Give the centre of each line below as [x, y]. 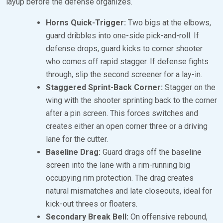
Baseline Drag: [73, 152]
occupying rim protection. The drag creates [120, 178]
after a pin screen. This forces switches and [122, 113]
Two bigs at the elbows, [168, 22]
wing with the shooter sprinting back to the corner [131, 100]
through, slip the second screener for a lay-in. [124, 74]
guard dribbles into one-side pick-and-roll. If [122, 35]
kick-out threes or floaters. [92, 204]
